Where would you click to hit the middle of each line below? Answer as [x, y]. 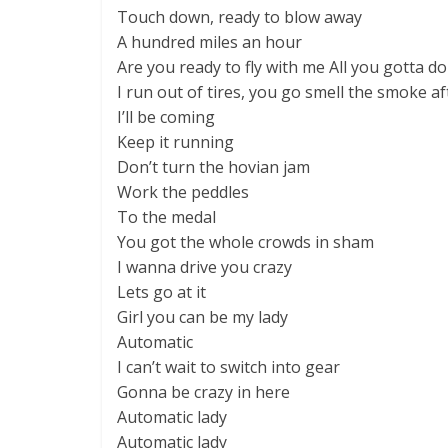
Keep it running [175, 142]
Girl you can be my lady [202, 317]
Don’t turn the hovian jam [213, 167]
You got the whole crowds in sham [245, 242]
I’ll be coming [166, 117]
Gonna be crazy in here [203, 392]
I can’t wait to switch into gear [228, 367]
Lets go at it [161, 292]
